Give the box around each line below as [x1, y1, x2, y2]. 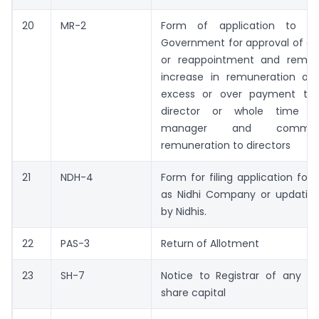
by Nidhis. [161, 204, 206, 219]
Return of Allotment [161, 236, 259, 251]
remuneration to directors [161, 138, 291, 153]
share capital [161, 286, 226, 300]
